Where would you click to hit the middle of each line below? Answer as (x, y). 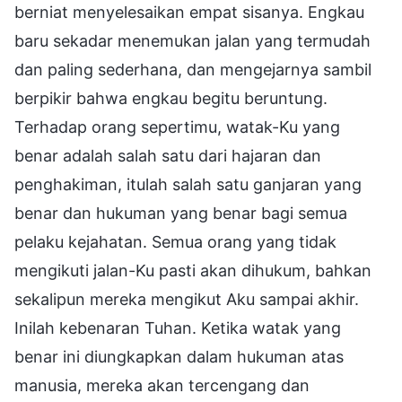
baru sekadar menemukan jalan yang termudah (192, 40)
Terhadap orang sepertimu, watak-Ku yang (177, 127)
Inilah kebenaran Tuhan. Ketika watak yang (178, 328)
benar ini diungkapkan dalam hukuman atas (179, 356)
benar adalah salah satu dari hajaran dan (168, 155)
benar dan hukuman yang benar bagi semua (181, 213)
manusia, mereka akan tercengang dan (162, 385)
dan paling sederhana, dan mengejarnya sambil (193, 69)
